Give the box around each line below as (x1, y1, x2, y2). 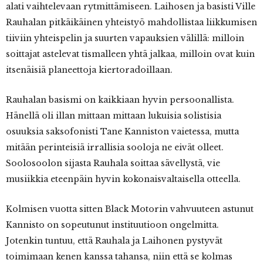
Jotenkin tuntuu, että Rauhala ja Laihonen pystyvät (6, 235, 222, 247)
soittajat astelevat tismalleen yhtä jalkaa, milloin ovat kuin (6, 49, 255, 60)
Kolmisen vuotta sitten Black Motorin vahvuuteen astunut (6, 204, 254, 215)
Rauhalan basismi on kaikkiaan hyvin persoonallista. (6, 95, 234, 106)
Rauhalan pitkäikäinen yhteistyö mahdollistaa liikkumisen (6, 17, 257, 28)
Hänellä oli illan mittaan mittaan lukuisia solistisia (6, 110, 221, 122)
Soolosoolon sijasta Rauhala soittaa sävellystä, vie (6, 158, 220, 169)
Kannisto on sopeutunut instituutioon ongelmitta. (6, 220, 219, 231)
